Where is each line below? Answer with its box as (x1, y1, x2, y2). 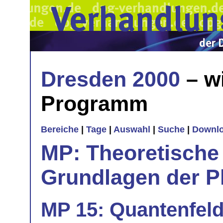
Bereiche (41, 124, 79, 135)
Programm (41, 91, 148, 115)
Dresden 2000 (41, 67, 180, 91)
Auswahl (113, 124, 150, 135)
